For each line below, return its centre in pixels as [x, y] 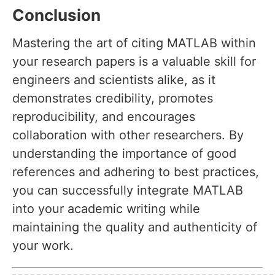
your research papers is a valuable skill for [134, 62]
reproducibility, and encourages [104, 117]
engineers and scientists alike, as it [114, 80]
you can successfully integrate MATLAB [128, 191]
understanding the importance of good [124, 154]
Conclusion [56, 15]
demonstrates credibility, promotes [113, 99]
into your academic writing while [106, 209]
